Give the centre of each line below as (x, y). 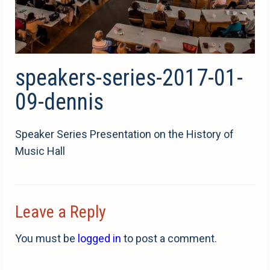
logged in (99, 238)
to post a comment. (169, 238)
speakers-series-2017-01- (129, 77)
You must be (46, 238)
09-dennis (59, 102)
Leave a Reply (61, 212)
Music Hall (40, 151)
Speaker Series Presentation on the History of (124, 134)
